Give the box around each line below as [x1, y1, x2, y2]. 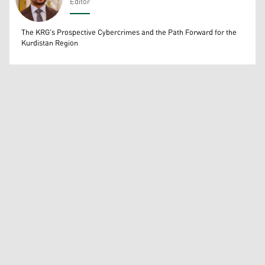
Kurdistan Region [21, 36, 78, 51]
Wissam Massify [15, 18, 85, 39]
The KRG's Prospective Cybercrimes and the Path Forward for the [21, 25, 237, 41]
